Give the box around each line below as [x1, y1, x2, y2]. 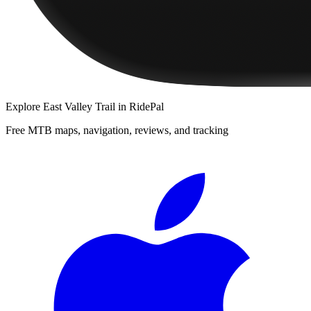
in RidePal [115, 100, 164, 112]
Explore [6, 100, 43, 112]
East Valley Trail [43, 100, 115, 112]
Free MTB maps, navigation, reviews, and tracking [6, 124, 228, 136]
